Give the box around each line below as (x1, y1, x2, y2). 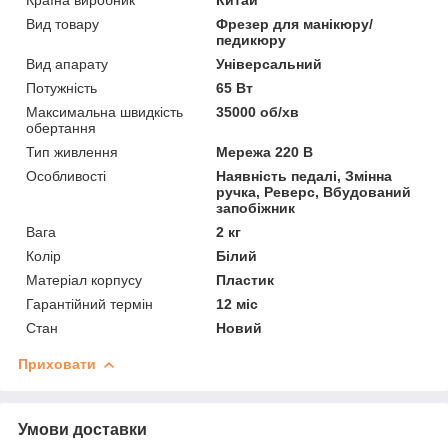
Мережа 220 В (216, 144, 314, 161)
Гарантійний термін (26, 296, 153, 313)
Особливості (26, 168, 106, 185)
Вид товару (26, 16, 99, 33)
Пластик (216, 272, 275, 289)
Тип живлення (26, 144, 118, 161)
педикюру (216, 32, 287, 49)
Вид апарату (26, 56, 108, 73)
